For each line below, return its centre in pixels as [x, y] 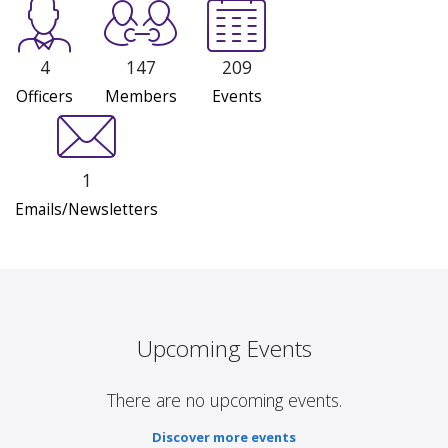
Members [140, 97]
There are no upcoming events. [224, 400]
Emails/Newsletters [86, 210]
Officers [44, 97]
